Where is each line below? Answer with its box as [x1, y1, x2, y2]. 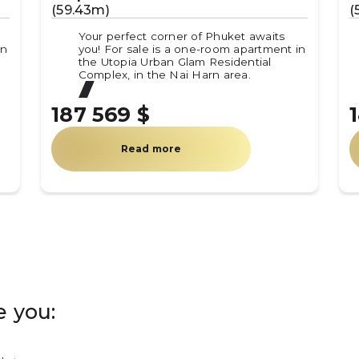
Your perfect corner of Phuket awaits [78, 29, 285, 42]
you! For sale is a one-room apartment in [78, 42, 306, 55]
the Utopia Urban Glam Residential [78, 54, 272, 68]
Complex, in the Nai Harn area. [78, 67, 251, 81]
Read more [120, 142, 182, 155]
